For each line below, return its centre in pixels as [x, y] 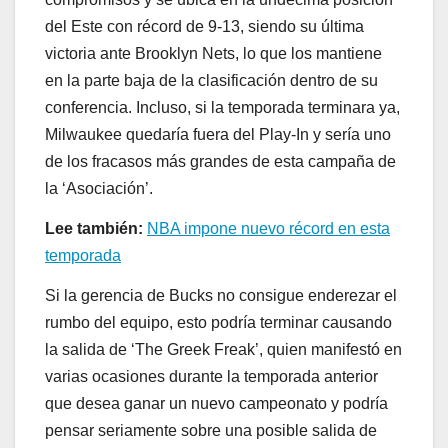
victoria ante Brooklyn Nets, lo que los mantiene [213, 54]
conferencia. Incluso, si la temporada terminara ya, [222, 108]
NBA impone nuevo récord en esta [268, 229]
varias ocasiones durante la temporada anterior [211, 376]
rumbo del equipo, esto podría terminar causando [218, 322]
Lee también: [96, 229]
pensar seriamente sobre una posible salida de [211, 430]
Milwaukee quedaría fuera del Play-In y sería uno [218, 135]
